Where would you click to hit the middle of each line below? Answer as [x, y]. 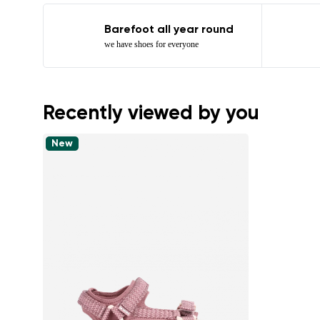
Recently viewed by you [151, 114]
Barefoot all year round [169, 30]
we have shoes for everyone [151, 44]
